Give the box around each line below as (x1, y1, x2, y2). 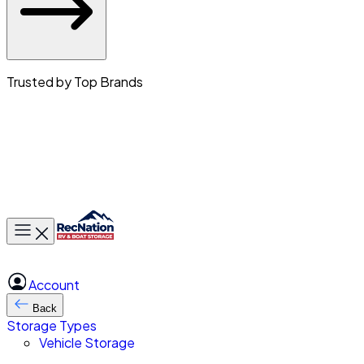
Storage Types (6, 317, 97, 334)
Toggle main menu (12, 219, 98, 232)
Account (26, 276, 80, 293)
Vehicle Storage (39, 334, 135, 351)
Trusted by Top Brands (6, 73, 143, 90)
